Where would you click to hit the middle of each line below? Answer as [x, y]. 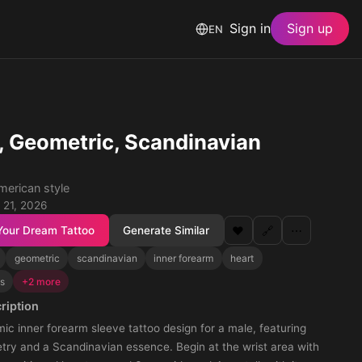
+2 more [41, 281]
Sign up [310, 29]
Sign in [250, 29]
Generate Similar [166, 230]
